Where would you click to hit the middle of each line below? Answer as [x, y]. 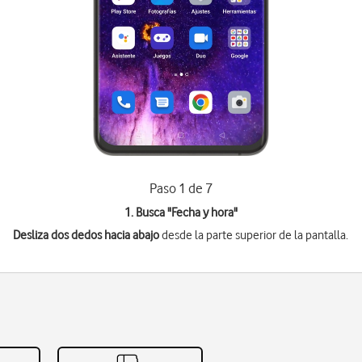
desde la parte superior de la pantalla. [254, 235]
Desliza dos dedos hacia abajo [86, 235]
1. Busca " [147, 213]
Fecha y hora [202, 213]
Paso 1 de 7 [181, 188]
